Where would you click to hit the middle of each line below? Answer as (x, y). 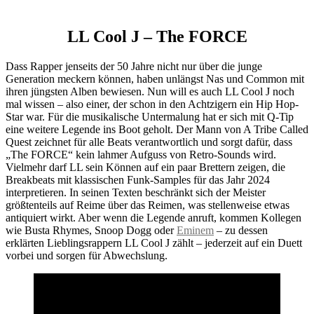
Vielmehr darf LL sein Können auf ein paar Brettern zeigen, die (145, 167)
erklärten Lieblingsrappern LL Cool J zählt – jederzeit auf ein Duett (154, 243)
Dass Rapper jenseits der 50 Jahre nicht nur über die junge (134, 66)
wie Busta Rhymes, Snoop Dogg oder (91, 230)
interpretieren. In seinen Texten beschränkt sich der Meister (136, 192)
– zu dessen (241, 230)
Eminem (195, 230)
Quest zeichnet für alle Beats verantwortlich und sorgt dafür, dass (149, 142)
